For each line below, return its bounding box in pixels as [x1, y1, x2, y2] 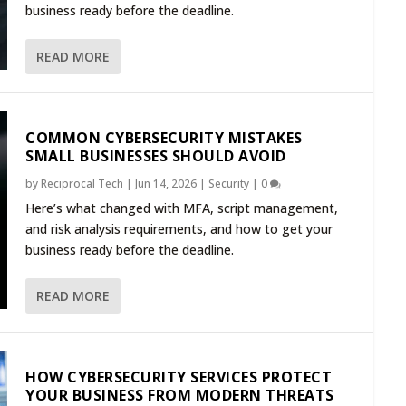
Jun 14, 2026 [135, 176, 197, 192]
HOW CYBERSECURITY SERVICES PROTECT [25, 367, 332, 388]
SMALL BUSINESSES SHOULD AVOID [25, 146, 286, 167]
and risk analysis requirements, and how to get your [25, 220, 333, 238]
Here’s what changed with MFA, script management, [25, 199, 338, 217]
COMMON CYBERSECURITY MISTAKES [25, 128, 303, 149]
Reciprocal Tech [41, 176, 123, 192]
